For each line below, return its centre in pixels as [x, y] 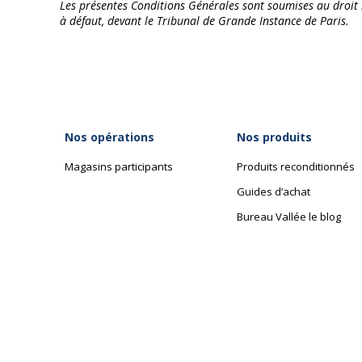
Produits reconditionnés [296, 166]
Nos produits [274, 137]
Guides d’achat [274, 192]
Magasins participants [119, 166]
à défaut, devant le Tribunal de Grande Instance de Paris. [204, 21]
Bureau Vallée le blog [289, 217]
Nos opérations [109, 137]
